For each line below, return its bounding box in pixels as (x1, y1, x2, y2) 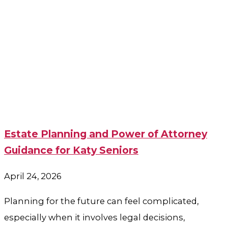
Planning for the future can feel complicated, (4, 195, 198, 206)
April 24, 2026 (4, 171, 62, 182)
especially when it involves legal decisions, (4, 212, 185, 222)
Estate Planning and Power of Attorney (4, 128, 207, 140)
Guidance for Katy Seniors (4, 144, 138, 157)
